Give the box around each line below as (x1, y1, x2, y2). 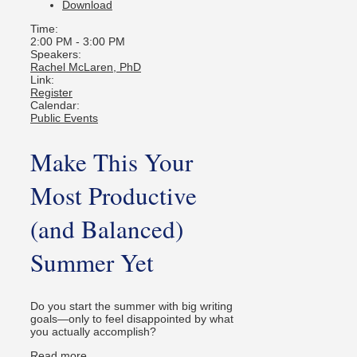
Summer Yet (30, 245, 154, 280)
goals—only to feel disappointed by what (30, 312, 233, 325)
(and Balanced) (30, 212, 183, 246)
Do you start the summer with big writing (30, 299, 233, 312)
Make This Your (30, 145, 193, 179)
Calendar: (30, 99, 80, 112)
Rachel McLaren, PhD (30, 61, 141, 74)
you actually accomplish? (30, 324, 156, 338)
